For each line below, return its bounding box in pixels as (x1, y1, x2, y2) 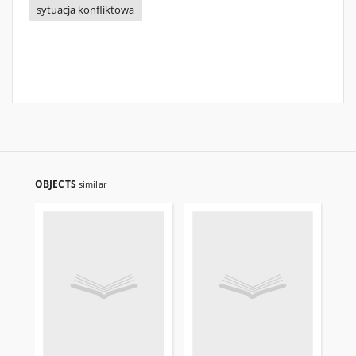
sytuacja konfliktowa (37, 3, 134, 17)
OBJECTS (35, 177, 79, 191)
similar (78, 178, 107, 190)
